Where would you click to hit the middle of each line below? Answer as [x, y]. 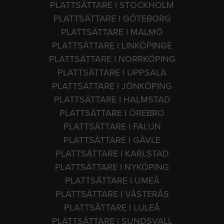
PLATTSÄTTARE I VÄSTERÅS [112, 194]
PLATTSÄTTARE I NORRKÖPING [112, 59]
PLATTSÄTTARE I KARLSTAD [112, 153]
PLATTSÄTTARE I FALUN [112, 126]
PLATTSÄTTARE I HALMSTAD [112, 99]
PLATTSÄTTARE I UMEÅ [112, 180]
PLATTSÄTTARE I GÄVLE [112, 140]
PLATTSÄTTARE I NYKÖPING [112, 167]
